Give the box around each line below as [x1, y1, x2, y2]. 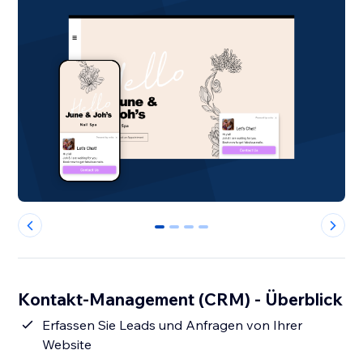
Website [42, 336, 92, 353]
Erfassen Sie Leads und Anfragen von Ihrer [42, 317, 303, 334]
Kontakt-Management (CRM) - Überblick [18, 288, 344, 310]
